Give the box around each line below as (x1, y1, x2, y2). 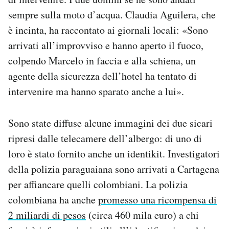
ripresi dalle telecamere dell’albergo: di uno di (8, 131, 202, 145)
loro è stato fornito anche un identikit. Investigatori (8, 146, 220, 161)
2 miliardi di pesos (8, 208, 86, 222)
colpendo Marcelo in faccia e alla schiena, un (8, 53, 196, 67)
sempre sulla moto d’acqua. (8, 7, 125, 21)
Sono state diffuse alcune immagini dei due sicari (8, 116, 213, 130)
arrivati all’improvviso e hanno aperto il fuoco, (8, 38, 203, 52)
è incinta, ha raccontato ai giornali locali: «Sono (8, 22, 208, 37)
